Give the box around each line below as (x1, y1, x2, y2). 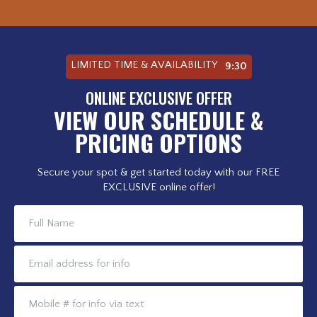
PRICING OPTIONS (75, 125, 242, 159)
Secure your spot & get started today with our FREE (38, 166, 279, 178)
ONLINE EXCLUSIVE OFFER (85, 86, 232, 109)
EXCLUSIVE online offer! (102, 180, 215, 193)
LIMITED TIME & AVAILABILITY (73, 59, 217, 71)
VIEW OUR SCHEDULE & (53, 103, 264, 137)
